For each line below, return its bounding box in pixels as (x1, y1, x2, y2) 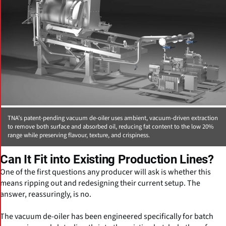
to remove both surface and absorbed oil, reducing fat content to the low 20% (8, 122, 214, 131)
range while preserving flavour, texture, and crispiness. (8, 130, 150, 140)
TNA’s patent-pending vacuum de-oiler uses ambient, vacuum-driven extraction (8, 113, 218, 123)
